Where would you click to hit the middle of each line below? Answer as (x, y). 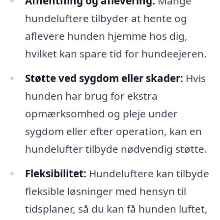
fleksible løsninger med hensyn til (105, 191)
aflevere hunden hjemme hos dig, (106, 36)
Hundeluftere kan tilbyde (148, 173)
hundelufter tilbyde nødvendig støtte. (116, 149)
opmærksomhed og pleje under (101, 113)
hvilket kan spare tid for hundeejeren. (116, 53)
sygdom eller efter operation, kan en (113, 131)
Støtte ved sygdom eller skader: (104, 78)
